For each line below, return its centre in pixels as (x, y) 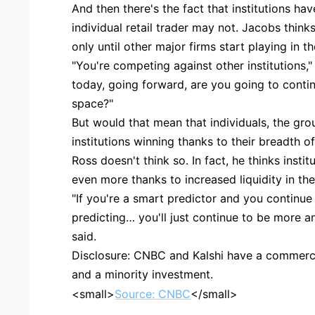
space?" (93, 103)
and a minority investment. (143, 274)
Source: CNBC (153, 294)
